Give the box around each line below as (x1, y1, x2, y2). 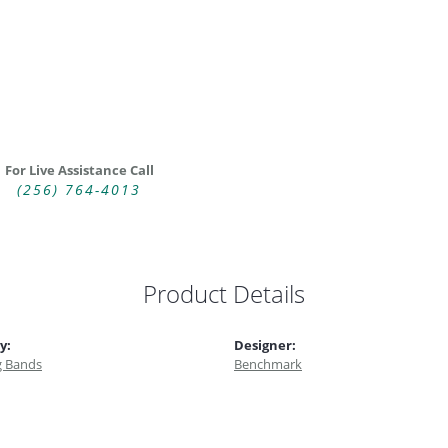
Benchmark (234, 356, 302, 373)
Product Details (143, 278, 305, 310)
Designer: (234, 336, 296, 355)
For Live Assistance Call (4, 161, 154, 180)
